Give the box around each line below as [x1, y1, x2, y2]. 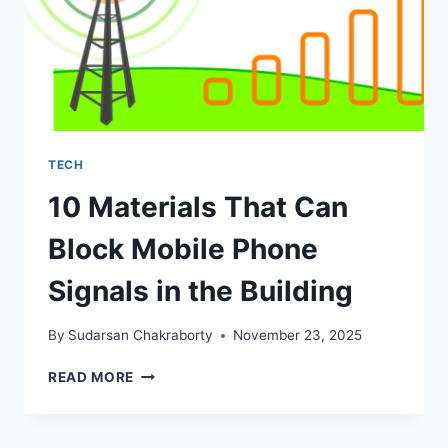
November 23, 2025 [233, 327, 363, 344]
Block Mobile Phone [48, 231, 318, 266]
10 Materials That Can [48, 189, 348, 224]
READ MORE [48, 369, 135, 386]
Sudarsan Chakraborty [68, 327, 214, 344]
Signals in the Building [48, 273, 353, 308]
